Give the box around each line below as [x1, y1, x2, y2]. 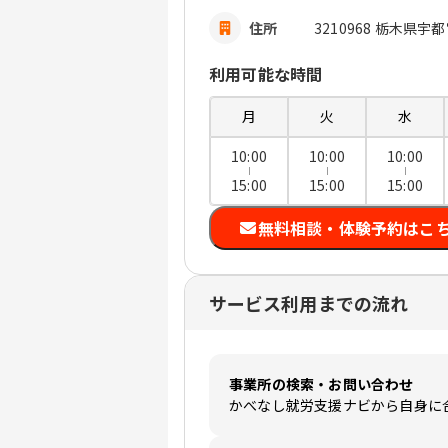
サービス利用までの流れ [209, 290, 408, 317]
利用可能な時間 [209, 62, 323, 87]
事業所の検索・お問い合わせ [229, 374, 414, 395]
